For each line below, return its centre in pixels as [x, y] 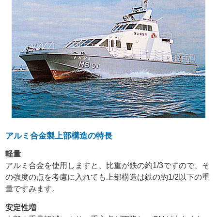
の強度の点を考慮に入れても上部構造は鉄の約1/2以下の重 [108, 177]
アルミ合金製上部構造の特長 [59, 136]
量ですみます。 [33, 189]
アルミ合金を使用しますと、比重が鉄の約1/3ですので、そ [108, 165]
